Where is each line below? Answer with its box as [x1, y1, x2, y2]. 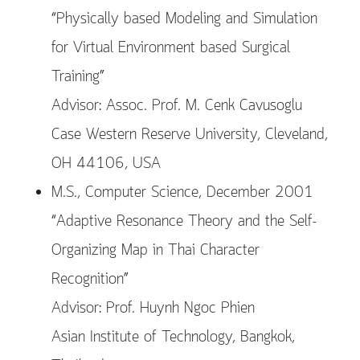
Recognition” [51, 269, 129, 290]
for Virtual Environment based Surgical [51, 38, 290, 59]
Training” [51, 67, 104, 88]
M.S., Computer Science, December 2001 [51, 182, 313, 203]
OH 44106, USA [51, 153, 161, 174]
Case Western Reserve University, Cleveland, [51, 125, 328, 145]
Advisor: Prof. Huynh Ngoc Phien [51, 298, 255, 319]
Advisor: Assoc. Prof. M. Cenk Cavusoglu [51, 96, 302, 117]
